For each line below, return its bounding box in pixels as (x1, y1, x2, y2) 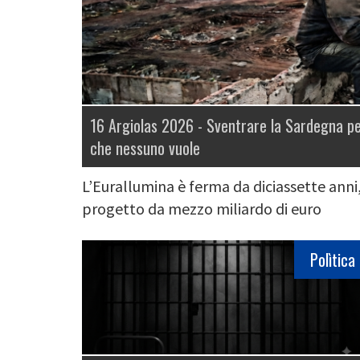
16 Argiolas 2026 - (90, 113, 207, 138)
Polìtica (310, 247, 355, 272)
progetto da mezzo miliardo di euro (82, 198, 321, 219)
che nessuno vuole (90, 136, 200, 161)
